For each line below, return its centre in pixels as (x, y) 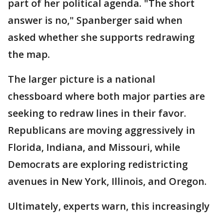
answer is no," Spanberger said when (95, 20)
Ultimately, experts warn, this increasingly (109, 206)
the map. (29, 54)
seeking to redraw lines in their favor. (97, 113)
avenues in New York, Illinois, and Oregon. (107, 181)
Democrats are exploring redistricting (98, 164)
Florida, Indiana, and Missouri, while (94, 147)
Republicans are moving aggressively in (101, 130)
